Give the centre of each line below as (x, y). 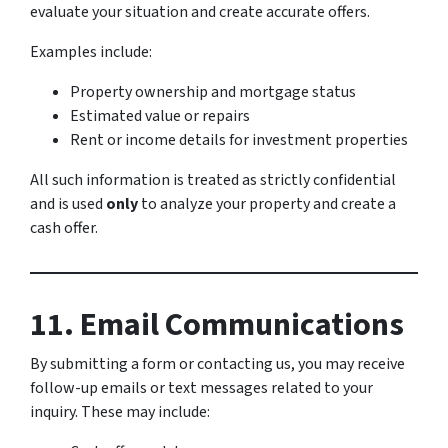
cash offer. (64, 228)
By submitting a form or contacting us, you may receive (217, 364)
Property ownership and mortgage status (213, 92)
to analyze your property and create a (267, 204)
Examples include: (91, 52)
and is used (68, 204)
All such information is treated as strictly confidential (213, 180)
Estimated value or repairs (160, 116)
